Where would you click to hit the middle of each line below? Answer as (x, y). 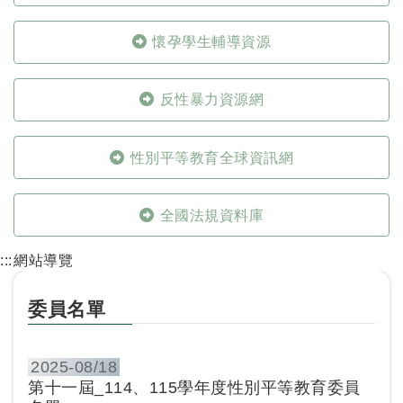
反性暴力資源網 (211, 100)
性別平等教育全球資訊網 (211, 157)
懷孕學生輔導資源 (212, 42)
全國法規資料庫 (211, 215)
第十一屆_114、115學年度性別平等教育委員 (194, 387)
